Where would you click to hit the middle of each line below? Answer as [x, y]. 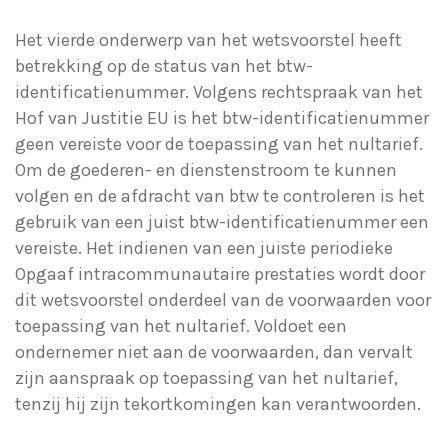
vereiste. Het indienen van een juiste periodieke [204, 248]
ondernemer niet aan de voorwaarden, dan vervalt [214, 352]
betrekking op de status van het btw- [164, 66]
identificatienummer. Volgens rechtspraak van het [219, 92]
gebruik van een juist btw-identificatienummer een [222, 222]
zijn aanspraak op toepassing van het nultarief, [206, 378]
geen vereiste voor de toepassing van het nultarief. [219, 144]
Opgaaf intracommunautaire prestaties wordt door [220, 274]
